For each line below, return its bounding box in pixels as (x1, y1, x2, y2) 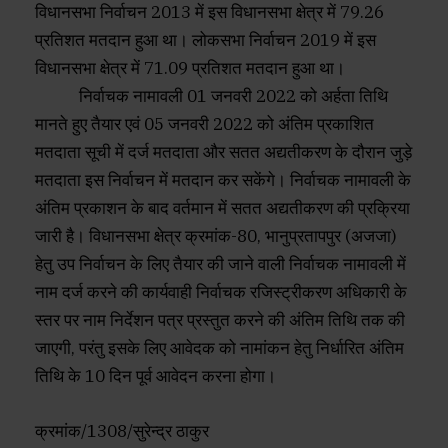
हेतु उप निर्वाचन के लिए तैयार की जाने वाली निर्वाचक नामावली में (35, 253, 406, 276)
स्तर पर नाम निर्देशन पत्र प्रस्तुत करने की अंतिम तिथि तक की (35, 309, 405, 332)
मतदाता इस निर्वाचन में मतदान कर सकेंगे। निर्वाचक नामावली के (35, 169, 411, 192)
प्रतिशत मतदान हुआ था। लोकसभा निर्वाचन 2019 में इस (35, 29, 376, 52)
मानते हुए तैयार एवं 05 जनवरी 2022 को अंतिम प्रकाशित (35, 113, 374, 136)
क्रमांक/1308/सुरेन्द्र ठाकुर (35, 419, 209, 442)
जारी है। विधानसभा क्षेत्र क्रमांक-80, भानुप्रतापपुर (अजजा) (35, 225, 397, 248)
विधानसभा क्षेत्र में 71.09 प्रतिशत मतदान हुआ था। (35, 57, 345, 80)
